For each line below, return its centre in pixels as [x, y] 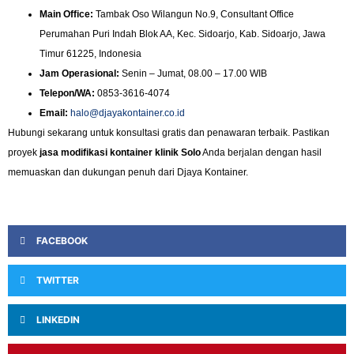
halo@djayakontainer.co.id [128, 113]
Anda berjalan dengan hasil [261, 152]
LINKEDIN [58, 320]
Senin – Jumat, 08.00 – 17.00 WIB [193, 73]
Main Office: [66, 14]
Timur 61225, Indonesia [90, 53]
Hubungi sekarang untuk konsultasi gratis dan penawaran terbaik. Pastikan [169, 132]
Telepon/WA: [67, 93]
